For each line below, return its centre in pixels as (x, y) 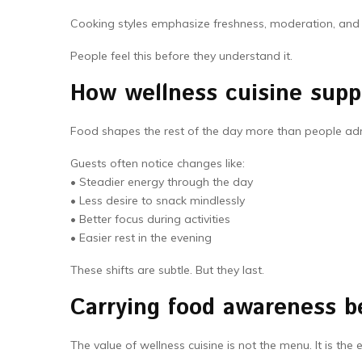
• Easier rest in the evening (141, 238)
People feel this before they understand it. (181, 56)
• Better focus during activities (150, 219)
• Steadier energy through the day (162, 182)
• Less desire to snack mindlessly (158, 200)
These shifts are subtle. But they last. (167, 270)
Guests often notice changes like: (158, 163)
